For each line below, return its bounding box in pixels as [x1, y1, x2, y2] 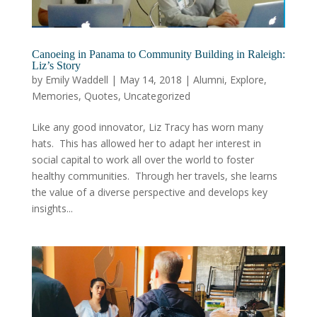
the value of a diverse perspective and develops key [31, 185, 267, 200]
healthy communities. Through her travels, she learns [31, 169, 277, 183]
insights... [31, 202, 73, 216]
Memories [31, 89, 79, 103]
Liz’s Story [31, 59, 81, 72]
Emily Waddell [45, 73, 108, 87]
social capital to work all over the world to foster [31, 153, 254, 167]
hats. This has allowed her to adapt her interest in [31, 137, 261, 151]
